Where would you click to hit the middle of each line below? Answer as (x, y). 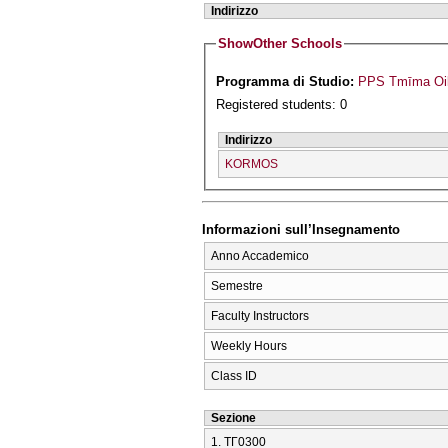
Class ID (234, 375)
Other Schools (298, 44)
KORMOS (252, 164)
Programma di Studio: (287, 82)
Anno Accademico (260, 255)
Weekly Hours (249, 345)
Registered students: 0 (282, 105)
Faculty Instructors (260, 315)
